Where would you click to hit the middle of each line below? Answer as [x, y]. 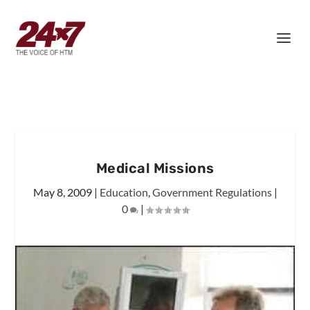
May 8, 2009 [62, 192]
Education [124, 192]
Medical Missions [155, 168]
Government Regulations [212, 192]
